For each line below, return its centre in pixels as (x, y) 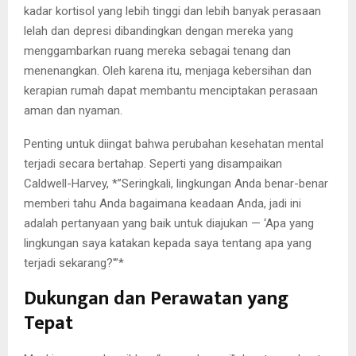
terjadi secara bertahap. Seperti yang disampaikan (153, 164)
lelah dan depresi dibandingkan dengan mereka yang (159, 31)
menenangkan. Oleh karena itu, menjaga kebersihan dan (168, 71)
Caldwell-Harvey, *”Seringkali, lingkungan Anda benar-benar (176, 184)
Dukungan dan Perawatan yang (156, 299)
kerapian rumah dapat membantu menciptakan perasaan (171, 91)
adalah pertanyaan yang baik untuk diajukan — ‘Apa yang (169, 224)
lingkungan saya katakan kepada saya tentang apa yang (168, 244)
